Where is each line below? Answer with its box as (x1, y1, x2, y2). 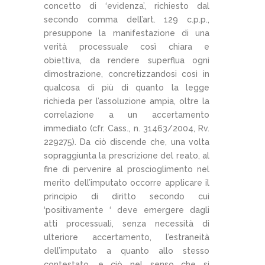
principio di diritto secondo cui (44, 191, 209, 201)
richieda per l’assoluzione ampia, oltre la (44, 96, 209, 106)
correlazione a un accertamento (44, 109, 209, 119)
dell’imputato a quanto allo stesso (44, 245, 209, 256)
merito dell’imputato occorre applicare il (44, 177, 209, 188)
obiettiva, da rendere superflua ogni (44, 55, 209, 65)
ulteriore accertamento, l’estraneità (44, 232, 209, 242)
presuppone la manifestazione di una (44, 28, 209, 38)
